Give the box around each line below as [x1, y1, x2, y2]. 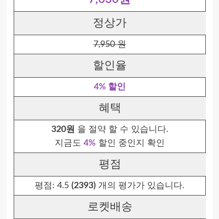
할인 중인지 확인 [95, 139, 165, 148]
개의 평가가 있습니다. [96, 181, 184, 190]
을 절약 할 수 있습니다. [74, 125, 168, 134]
